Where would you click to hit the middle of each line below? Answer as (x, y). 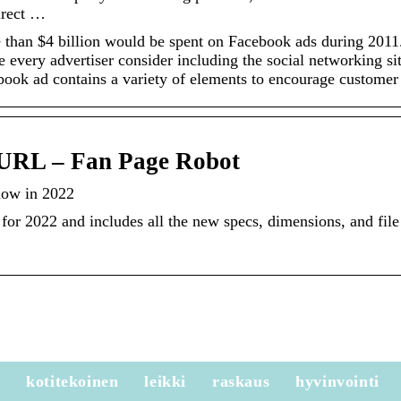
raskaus (241, 382)
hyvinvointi (337, 382)
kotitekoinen (73, 382)
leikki (166, 382)
